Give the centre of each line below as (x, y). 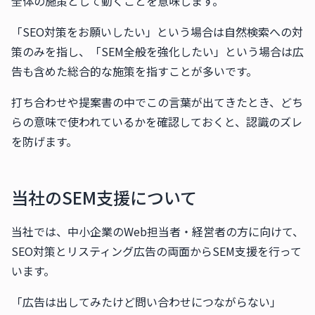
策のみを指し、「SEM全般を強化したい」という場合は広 (157, 51)
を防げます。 (44, 141)
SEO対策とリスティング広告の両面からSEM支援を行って (156, 251)
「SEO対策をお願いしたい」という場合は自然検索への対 (157, 32)
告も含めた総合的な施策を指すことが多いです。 (134, 71)
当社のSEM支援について (104, 197)
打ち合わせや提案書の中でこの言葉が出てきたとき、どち (157, 102)
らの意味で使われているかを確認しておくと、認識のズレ (157, 122)
